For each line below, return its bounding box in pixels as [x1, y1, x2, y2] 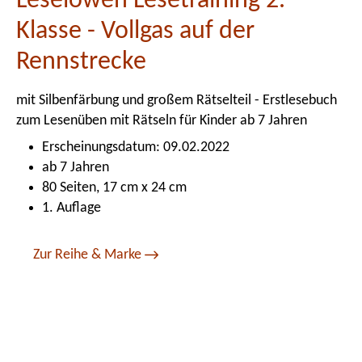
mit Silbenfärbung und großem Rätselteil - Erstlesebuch [16, 93, 337, 108]
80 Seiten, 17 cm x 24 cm [42, 180, 187, 196]
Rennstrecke [16, 49, 146, 75]
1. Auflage [42, 200, 101, 216]
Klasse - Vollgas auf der [16, 19, 255, 44]
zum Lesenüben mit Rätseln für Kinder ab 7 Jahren [16, 113, 307, 128]
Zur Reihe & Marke [33, 247, 145, 262]
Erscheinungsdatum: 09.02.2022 [42, 140, 229, 155]
